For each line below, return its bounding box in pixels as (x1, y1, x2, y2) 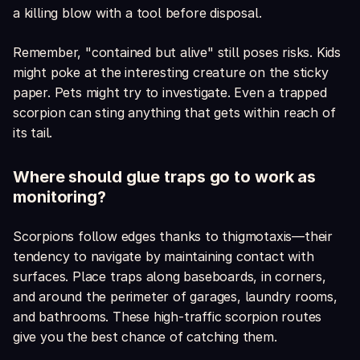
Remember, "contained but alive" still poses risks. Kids (13, 44, 341, 61)
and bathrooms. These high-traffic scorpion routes (13, 309, 322, 325)
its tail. (13, 125, 53, 141)
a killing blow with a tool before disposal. (13, 5, 262, 22)
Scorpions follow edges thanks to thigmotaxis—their (13, 228, 333, 245)
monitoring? (13, 187, 106, 207)
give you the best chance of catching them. (13, 329, 277, 346)
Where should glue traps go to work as (13, 167, 317, 187)
